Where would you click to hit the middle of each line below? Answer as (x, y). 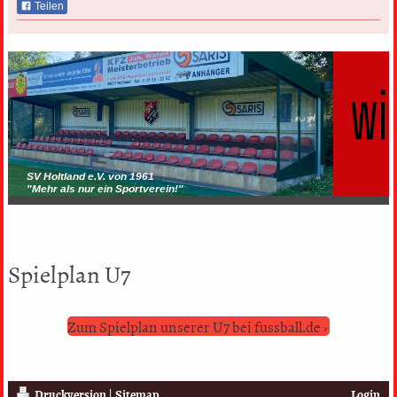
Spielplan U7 (69, 273)
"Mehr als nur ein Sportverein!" (105, 188)
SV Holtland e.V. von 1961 (90, 176)
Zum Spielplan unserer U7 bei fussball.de (194, 327)
